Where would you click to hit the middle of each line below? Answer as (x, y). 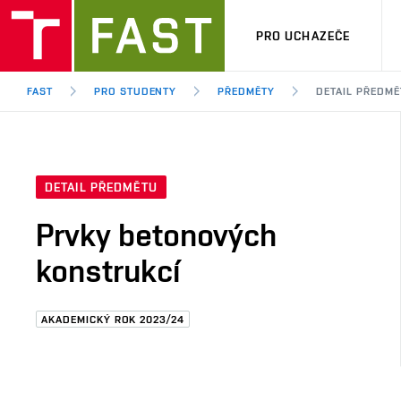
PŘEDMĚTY (247, 91)
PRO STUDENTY (135, 91)
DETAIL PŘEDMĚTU (101, 188)
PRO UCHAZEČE (303, 35)
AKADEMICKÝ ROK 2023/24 (113, 320)
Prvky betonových (156, 235)
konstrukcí (108, 271)
